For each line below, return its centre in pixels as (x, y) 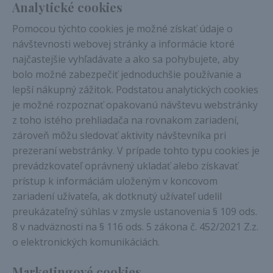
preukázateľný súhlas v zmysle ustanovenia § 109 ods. (135, 211)
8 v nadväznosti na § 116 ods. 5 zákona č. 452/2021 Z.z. (135, 227)
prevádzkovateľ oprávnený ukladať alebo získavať (125, 166)
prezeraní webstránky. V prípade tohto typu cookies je (136, 151)
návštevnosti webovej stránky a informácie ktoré (123, 44)
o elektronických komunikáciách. (86, 242)
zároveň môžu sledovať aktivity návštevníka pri (119, 135)
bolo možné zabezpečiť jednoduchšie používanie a (127, 74)
